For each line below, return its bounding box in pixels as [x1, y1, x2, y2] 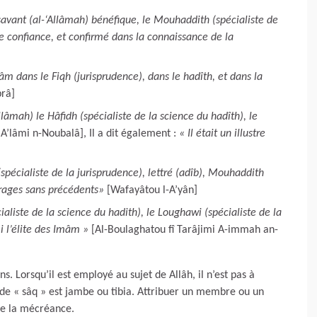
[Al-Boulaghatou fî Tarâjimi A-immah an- [91, 224, 278, 236]
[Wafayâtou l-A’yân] [107, 184, 197, 196]
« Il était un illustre [179, 127, 265, 139]
